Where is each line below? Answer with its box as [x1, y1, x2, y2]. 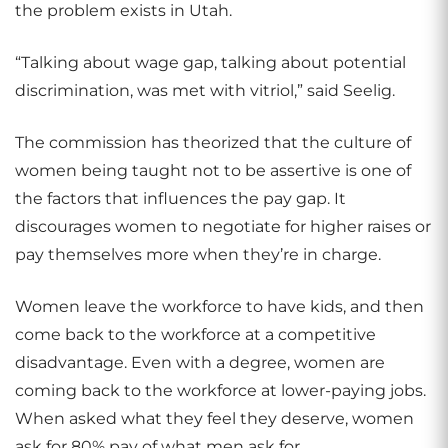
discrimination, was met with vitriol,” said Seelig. [15, 81, 395, 100]
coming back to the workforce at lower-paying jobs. [15, 381, 426, 400]
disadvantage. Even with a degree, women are [15, 353, 385, 372]
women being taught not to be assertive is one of [15, 161, 411, 180]
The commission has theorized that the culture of [15, 133, 411, 152]
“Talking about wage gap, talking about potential [15, 53, 406, 72]
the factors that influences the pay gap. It [15, 189, 346, 208]
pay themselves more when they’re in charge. [15, 245, 381, 264]
